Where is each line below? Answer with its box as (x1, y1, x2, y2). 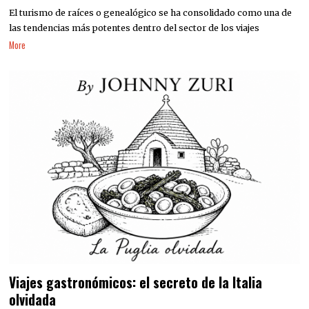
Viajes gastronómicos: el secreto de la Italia (9, 272, 263, 292)
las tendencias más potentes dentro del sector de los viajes (9, 23, 260, 34)
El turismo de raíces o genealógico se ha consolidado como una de (9, 8, 292, 19)
